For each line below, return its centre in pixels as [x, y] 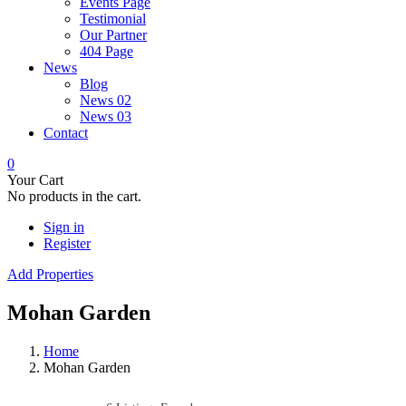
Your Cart [35, 180]
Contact [66, 133]
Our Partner [113, 35]
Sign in [64, 227]
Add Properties [50, 274]
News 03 [106, 116]
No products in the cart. [74, 196]
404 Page [106, 51]
